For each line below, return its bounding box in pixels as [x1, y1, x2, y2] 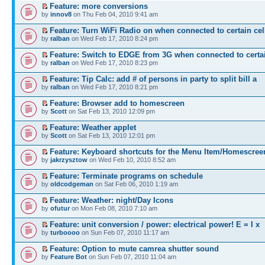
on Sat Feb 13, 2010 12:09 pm [67, 107, 155, 115]
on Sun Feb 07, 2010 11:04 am [87, 253, 176, 260]
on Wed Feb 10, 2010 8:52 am [88, 156, 176, 163]
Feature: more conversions [50, 1, 148, 11]
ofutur [50, 204, 70, 212]
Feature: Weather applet [50, 122, 136, 132]
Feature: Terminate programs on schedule [50, 171, 203, 180]
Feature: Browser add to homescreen [50, 98, 185, 108]
